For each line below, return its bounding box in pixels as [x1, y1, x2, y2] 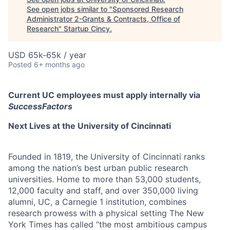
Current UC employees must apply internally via [8, 89, 200, 100]
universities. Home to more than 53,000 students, [8, 174, 201, 184]
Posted [8, 60, 32, 69]
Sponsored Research [112, 4, 183, 13]
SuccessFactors [8, 101, 72, 111]
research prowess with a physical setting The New [8, 207, 204, 218]
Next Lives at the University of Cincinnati [8, 120, 171, 131]
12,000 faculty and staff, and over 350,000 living [8, 185, 198, 196]
